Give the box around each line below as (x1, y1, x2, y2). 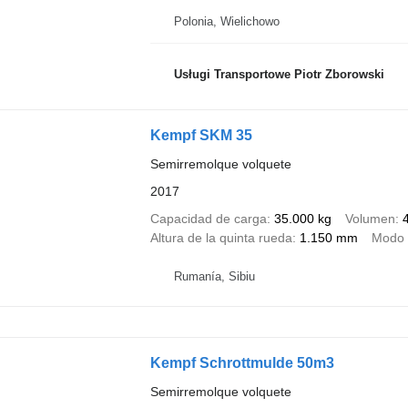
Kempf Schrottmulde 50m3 (149, 354, 334, 371)
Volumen (344, 211, 395, 226)
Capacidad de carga (149, 211, 267, 226)
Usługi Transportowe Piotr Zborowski (173, 66, 384, 81)
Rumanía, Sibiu (173, 269, 255, 283)
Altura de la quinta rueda (149, 230, 292, 245)
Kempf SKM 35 (149, 127, 252, 143)
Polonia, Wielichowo (173, 15, 280, 28)
